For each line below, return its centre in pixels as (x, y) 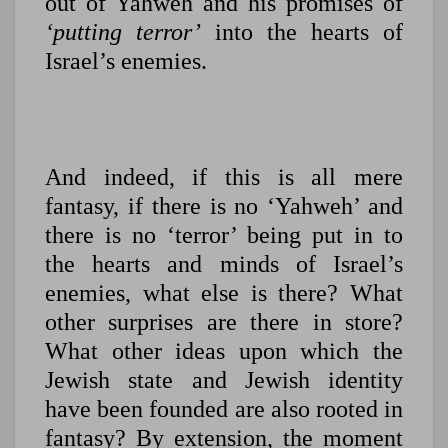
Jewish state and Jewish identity (224, 380)
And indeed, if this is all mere (224, 177)
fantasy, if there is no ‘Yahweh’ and (224, 206)
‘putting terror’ (123, 32)
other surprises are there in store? (224, 322)
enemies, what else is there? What (224, 293)
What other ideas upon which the (224, 351)
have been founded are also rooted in (224, 409)
